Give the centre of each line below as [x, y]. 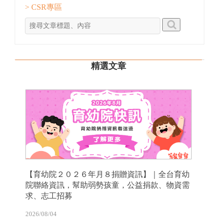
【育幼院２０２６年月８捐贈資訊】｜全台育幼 [108, 175]
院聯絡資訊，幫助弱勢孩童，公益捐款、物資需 [108, 185]
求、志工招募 [49, 196]
